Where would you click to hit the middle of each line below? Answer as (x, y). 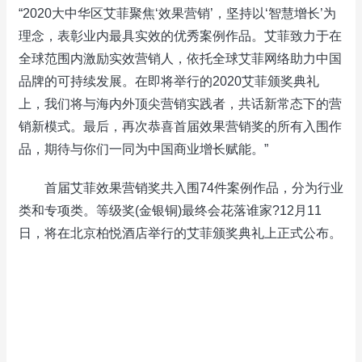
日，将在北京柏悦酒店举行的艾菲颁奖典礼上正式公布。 (180, 233)
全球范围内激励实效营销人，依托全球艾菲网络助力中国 (180, 59)
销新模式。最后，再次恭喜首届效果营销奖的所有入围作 (180, 126)
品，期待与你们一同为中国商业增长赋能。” (143, 149)
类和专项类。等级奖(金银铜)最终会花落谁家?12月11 (170, 210)
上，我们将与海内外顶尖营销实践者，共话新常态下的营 (180, 104)
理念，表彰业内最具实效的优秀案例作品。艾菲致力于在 (180, 36)
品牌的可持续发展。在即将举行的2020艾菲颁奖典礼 (169, 81)
